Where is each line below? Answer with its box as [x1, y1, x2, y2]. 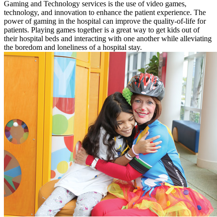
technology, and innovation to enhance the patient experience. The [4, 8, 206, 16]
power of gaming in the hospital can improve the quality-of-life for [4, 16, 206, 25]
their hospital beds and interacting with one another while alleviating [4, 34, 212, 43]
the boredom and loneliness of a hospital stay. [4, 43, 142, 51]
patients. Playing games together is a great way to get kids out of [4, 25, 200, 34]
